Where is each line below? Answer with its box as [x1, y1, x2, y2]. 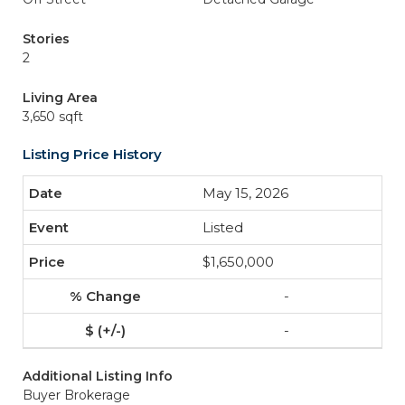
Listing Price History [23, 146, 162, 163]
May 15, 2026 [202, 184, 288, 202]
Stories [23, 31, 70, 47]
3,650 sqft [23, 108, 83, 125]
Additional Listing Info [23, 368, 173, 384]
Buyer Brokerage [23, 387, 130, 403]
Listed [202, 219, 243, 236]
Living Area [23, 89, 98, 106]
